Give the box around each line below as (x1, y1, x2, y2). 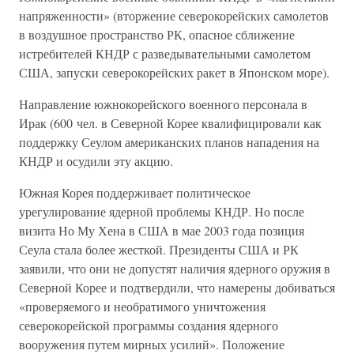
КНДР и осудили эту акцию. (19, 153, 173, 169)
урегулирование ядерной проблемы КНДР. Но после (19, 203, 304, 220)
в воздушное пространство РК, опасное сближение (19, 26, 295, 43)
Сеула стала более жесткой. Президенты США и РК (19, 241, 299, 258)
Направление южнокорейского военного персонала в (19, 96, 307, 112)
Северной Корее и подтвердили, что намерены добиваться (19, 279, 335, 296)
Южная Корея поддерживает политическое (19, 184, 250, 201)
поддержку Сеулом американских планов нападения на (19, 134, 319, 150)
